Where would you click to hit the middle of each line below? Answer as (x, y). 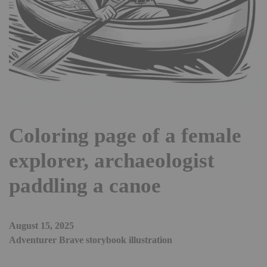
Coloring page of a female (125, 136)
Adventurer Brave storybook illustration (91, 240)
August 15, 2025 (41, 226)
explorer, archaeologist (112, 161)
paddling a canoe (85, 186)
